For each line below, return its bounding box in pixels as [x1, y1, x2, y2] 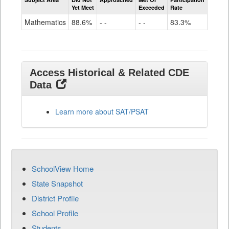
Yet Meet [72, 4, 94, 11]
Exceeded [139, 4, 165, 11]
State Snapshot [32, 178, 83, 189]
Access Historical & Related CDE [30, 67, 189, 78]
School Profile [32, 208, 78, 218]
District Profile [32, 193, 79, 203]
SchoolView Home [32, 163, 94, 174]
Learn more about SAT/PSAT [55, 106, 149, 117]
